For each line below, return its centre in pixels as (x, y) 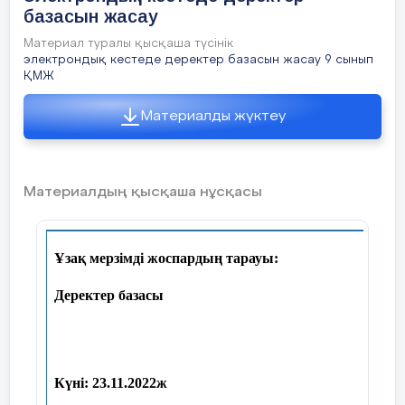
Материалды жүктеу (213, 117)
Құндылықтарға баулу (128, 369)
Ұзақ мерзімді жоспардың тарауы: (166, 258)
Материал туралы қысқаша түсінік (128, 44)
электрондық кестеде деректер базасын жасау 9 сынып (198, 60)
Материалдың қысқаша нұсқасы (143, 193)
